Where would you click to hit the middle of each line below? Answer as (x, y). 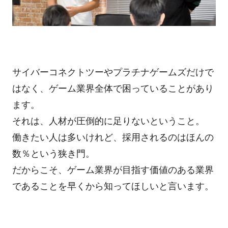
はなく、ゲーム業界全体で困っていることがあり (113, 89)
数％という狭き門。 (53, 154)
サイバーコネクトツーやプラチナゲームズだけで (113, 73)
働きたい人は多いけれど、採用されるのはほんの (113, 138)
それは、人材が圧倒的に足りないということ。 (108, 121)
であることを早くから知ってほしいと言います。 (113, 187)
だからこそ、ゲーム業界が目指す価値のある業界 (113, 170)
